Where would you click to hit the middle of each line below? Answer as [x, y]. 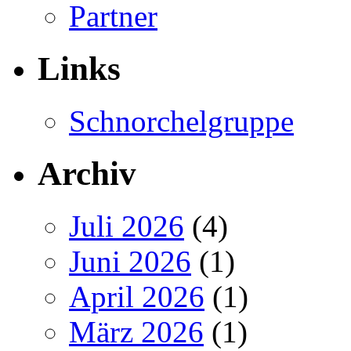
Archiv [87, 173]
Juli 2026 [127, 226]
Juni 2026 [130, 261]
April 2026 [137, 296]
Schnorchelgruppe [181, 121]
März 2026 [136, 331]
